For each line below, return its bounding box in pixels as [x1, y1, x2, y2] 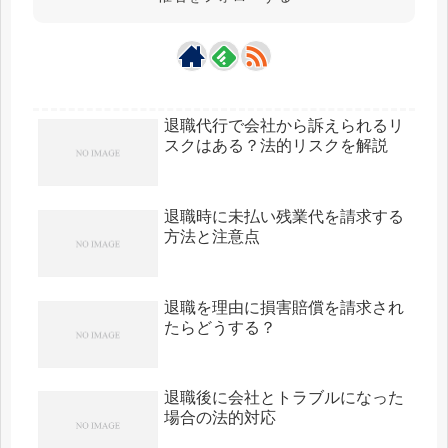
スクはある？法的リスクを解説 [164, 136, 388, 154]
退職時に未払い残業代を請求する [164, 207, 404, 225]
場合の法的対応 [164, 409, 276, 427]
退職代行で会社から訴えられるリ [164, 116, 404, 134]
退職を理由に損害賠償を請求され [164, 298, 404, 316]
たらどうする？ [164, 318, 276, 336]
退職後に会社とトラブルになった [164, 389, 404, 407]
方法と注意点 [164, 227, 260, 245]
